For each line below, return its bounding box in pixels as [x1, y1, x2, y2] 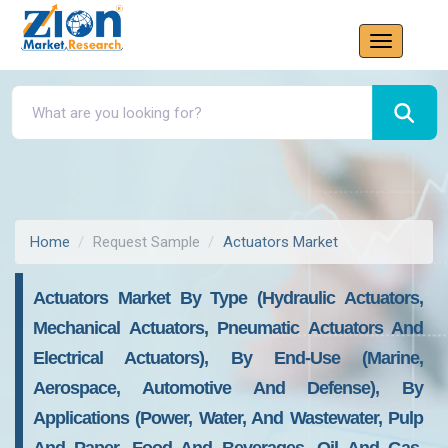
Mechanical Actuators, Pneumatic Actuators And [33, 318, 423, 338]
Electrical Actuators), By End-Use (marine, [33, 348, 423, 368]
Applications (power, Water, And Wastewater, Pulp [33, 408, 423, 428]
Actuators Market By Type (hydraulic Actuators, [33, 288, 423, 308]
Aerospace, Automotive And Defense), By [33, 378, 423, 398]
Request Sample [93, 233, 200, 251]
